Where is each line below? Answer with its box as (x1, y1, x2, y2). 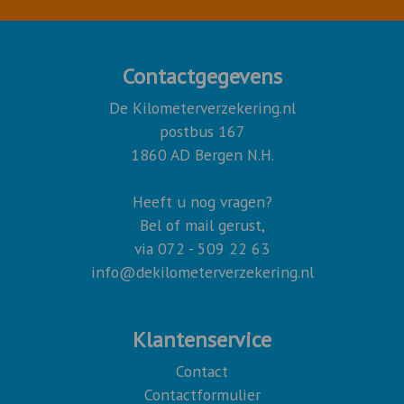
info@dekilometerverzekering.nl (90, 262, 314, 283)
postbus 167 (159, 121, 245, 142)
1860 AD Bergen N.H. (130, 144, 274, 166)
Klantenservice (133, 326, 271, 354)
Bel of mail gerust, (139, 215, 265, 236)
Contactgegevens (122, 62, 282, 91)
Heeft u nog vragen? (132, 191, 272, 213)
